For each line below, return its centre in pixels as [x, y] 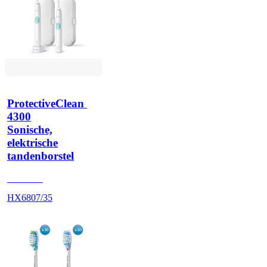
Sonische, [30, 129]
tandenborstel [41, 156]
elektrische [32, 142]
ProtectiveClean [46, 103]
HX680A [25, 178]
